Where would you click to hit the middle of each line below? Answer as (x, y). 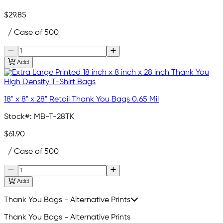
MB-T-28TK (54, 117)
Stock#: (18, 117)
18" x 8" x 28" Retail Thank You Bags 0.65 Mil (81, 100)
